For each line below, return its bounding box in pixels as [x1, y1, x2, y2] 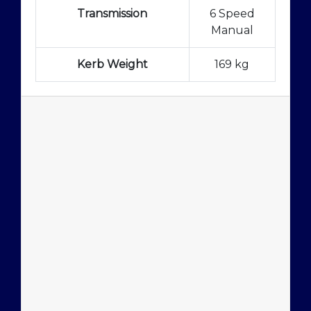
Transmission [77, 6, 148, 20]
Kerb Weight [76, 57, 148, 71]
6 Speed [209, 6, 255, 20]
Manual [210, 23, 253, 37]
